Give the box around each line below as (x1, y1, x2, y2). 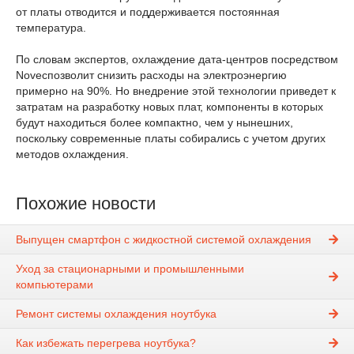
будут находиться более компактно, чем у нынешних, (16, 116, 293, 129)
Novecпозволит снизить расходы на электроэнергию (16, 69, 287, 81)
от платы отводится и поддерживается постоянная (16, 6, 280, 18)
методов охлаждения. (16, 148, 129, 160)
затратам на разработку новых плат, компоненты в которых (16, 100, 323, 113)
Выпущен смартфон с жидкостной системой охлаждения (16, 233, 311, 247)
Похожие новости (16, 194, 156, 213)
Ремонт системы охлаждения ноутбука (16, 307, 217, 321)
